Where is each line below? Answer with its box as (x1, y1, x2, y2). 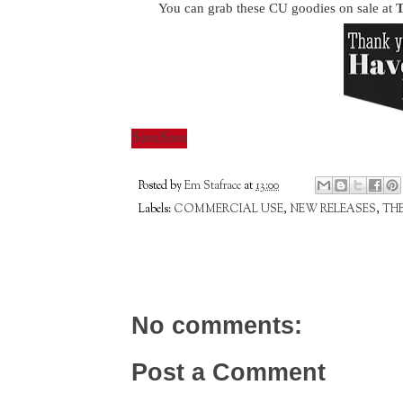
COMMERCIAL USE (174, 201, 283, 219)
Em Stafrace (184, 177, 241, 194)
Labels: (139, 201, 174, 219)
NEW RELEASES (290, 201, 376, 219)
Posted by (139, 177, 184, 194)
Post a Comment (131, 359, 326, 387)
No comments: (131, 312, 302, 340)
